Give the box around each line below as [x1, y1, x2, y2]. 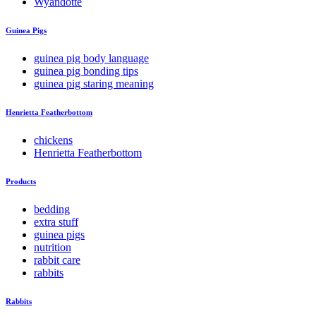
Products [6, 177, 36, 186]
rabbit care [34, 254, 80, 266]
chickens [34, 134, 73, 147]
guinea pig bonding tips [34, 65, 138, 78]
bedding [34, 203, 70, 215]
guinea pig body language [34, 52, 149, 65]
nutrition [34, 241, 71, 253]
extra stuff [34, 216, 78, 228]
